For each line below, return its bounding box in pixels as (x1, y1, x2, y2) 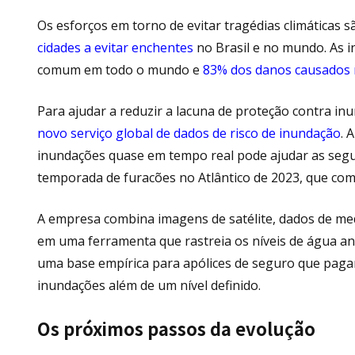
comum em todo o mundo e (37, 60, 203, 78)
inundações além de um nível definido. (37, 276, 264, 294)
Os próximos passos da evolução (37, 315, 315, 341)
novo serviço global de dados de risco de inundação (37, 124, 341, 142)
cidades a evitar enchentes (37, 38, 193, 56)
